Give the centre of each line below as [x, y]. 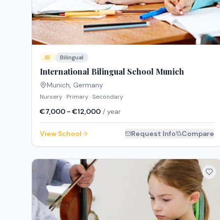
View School [61, 134]
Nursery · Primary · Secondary [82, 97]
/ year [111, 112]
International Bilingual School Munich [112, 72]
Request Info [154, 134]
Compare [198, 134]
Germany [88, 85]
